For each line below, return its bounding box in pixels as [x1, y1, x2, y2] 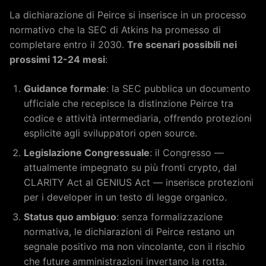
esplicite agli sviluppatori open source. [24, 126, 197, 139]
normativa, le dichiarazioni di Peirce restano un [24, 225, 235, 237]
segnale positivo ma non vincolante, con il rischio [24, 240, 245, 252]
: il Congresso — [150, 146, 224, 159]
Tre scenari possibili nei [127, 38, 237, 50]
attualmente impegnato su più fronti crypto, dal [24, 161, 237, 173]
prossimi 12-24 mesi [9, 53, 105, 65]
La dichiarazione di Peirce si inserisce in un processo [9, 8, 246, 21]
